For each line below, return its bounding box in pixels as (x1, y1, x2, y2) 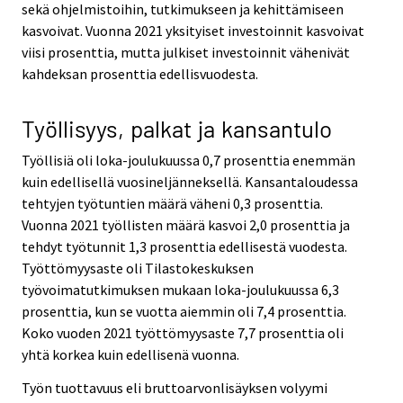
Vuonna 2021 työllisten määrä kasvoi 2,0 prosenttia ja (22, 216, 350, 235)
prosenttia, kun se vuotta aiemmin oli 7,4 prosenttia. (22, 302, 346, 321)
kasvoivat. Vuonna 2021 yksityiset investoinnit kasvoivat (22, 21, 364, 40)
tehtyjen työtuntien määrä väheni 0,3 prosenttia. (22, 194, 323, 213)
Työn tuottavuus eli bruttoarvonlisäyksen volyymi (22, 378, 327, 397)
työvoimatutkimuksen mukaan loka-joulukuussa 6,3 (22, 281, 339, 300)
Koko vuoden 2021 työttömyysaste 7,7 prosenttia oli (22, 324, 344, 343)
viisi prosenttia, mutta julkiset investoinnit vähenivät (22, 42, 350, 61)
